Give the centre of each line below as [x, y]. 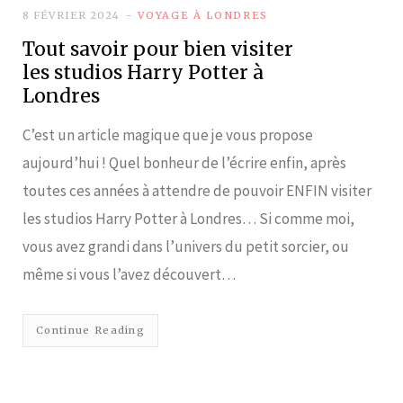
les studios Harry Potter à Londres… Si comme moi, [188, 218]
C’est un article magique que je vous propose [168, 134]
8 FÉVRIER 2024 [72, 15]
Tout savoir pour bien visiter [158, 49]
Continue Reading [91, 330]
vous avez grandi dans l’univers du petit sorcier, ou [186, 246]
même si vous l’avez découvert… [129, 274]
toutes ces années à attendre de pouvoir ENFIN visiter [197, 190]
